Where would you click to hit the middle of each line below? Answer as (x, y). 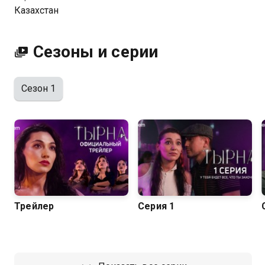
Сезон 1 (39, 88)
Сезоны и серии (96, 52)
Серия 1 (156, 206)
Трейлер (34, 206)
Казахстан (37, 10)
